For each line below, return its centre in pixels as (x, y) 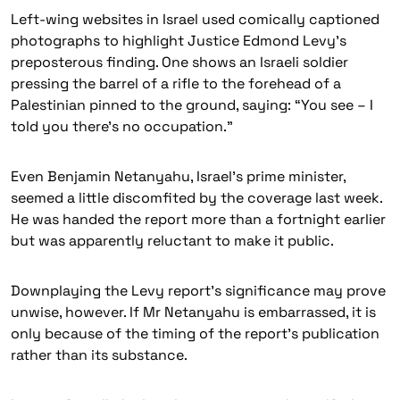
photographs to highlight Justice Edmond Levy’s (179, 41)
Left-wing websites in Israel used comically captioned (195, 19)
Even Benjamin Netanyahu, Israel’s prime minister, (178, 176)
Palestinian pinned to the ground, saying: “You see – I (192, 105)
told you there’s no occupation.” (122, 126)
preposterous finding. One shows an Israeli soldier (179, 62)
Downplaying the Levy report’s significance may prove (198, 291)
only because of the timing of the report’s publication (195, 333)
